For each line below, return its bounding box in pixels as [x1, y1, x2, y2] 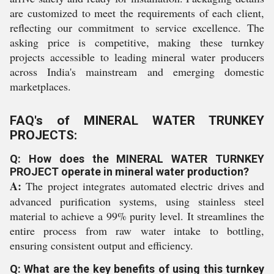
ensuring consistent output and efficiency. [10, 238, 193, 253]
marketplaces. [10, 79, 71, 94]
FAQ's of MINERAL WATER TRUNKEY [10, 113, 264, 128]
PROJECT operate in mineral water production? [10, 165, 249, 178]
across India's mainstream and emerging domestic [10, 64, 264, 79]
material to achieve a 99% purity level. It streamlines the [10, 209, 264, 223]
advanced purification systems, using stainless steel [10, 194, 264, 209]
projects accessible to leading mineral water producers [10, 50, 264, 64]
